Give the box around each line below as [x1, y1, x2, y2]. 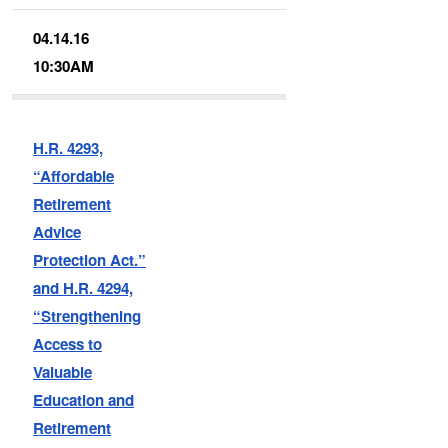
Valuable [33, 360, 93, 383]
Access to [33, 332, 103, 355]
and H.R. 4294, [33, 276, 134, 299]
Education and [33, 388, 135, 411]
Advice [33, 220, 82, 243]
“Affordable [33, 164, 115, 187]
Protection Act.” [33, 248, 147, 271]
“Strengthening [33, 304, 142, 327]
